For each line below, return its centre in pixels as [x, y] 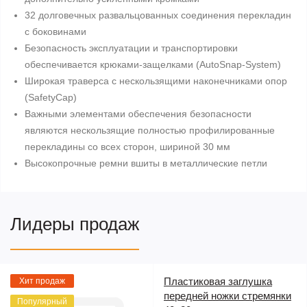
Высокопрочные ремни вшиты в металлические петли [146, 163]
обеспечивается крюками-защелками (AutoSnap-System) [153, 64]
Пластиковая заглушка [218, 281]
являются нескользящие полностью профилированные [150, 130]
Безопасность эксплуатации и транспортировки [131, 48]
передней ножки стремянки [228, 296]
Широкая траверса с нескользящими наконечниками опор [156, 81]
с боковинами [56, 32]
